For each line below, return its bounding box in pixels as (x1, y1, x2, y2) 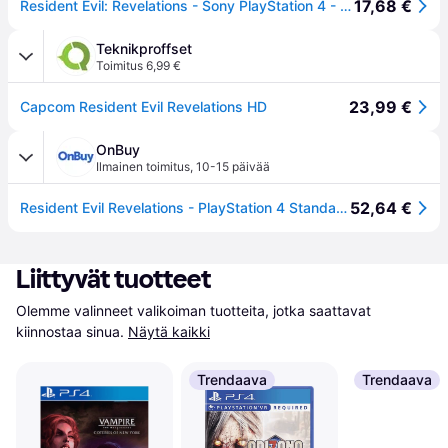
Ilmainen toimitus (96, 159, 190, 174)
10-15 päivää (196, 159, 270, 174)
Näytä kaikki (128, 323, 210, 340)
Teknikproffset (96, 40, 192, 57)
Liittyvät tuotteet (16, 264, 211, 295)
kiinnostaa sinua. (16, 323, 124, 340)
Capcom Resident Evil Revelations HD (20, 98, 267, 115)
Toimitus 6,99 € (96, 58, 181, 73)
